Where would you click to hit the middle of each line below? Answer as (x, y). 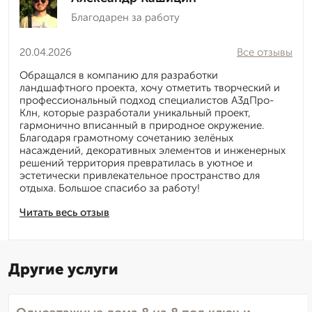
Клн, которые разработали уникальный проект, (135, 113)
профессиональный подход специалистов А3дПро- (147, 101)
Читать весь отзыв (64, 213)
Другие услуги (63, 270)
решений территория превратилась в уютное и (136, 163)
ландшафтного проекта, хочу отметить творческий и (150, 88)
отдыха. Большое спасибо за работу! (110, 188)
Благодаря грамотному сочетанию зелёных (126, 138)
